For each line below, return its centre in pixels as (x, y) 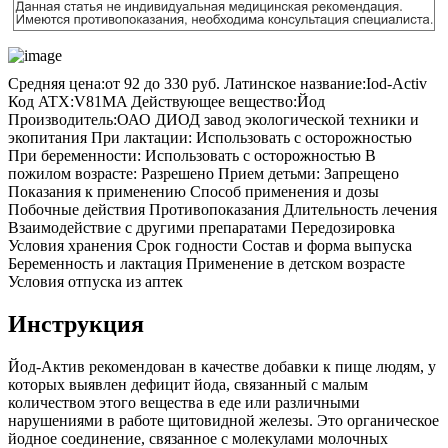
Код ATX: (41, 102)
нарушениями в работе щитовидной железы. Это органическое (223, 420)
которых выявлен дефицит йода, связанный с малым (188, 384)
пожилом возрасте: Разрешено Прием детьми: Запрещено (203, 174)
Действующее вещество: (214, 102)
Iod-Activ (396, 84)
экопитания (47, 138)
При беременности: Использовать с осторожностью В (192, 156)
